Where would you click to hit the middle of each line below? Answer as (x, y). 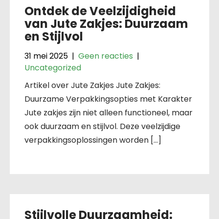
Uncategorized (53, 67)
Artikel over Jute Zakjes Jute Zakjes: (92, 85)
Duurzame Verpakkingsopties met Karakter (108, 99)
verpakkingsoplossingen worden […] (93, 140)
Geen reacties (106, 56)
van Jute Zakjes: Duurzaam (106, 23)
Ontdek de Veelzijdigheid (100, 11)
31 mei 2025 (46, 56)
